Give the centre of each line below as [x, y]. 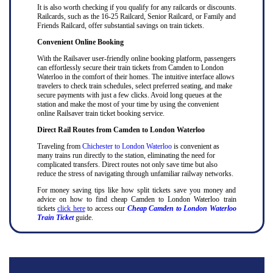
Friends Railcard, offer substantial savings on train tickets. [120, 26]
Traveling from [59, 146]
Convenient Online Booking [80, 42]
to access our [106, 208]
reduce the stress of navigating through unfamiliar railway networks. [135, 174]
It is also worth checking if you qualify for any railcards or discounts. [136, 7]
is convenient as [195, 146]
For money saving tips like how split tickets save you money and [136, 190]
